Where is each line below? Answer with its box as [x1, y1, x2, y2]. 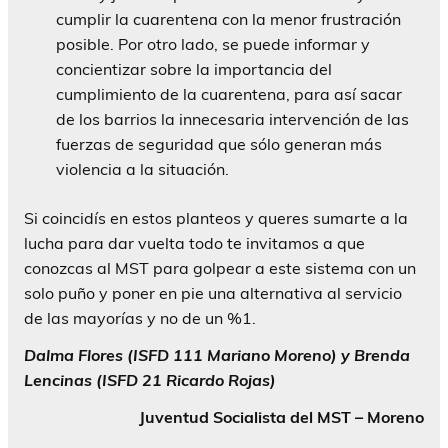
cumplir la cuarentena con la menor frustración [56, 9, 401, 30]
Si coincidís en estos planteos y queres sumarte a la [24, 208, 408, 229]
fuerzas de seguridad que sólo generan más [56, 134, 382, 155]
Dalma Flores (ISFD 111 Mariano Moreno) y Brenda [24, 345, 410, 366]
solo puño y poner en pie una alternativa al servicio [24, 283, 402, 304]
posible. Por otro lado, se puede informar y [56, 34, 370, 55]
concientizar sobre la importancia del [56, 59, 332, 80]
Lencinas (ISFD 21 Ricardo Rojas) [24, 370, 276, 391]
